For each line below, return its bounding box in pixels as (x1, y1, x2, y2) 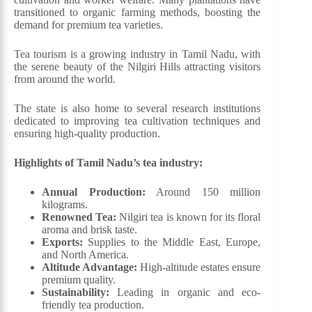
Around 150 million (145, 186, 261, 198)
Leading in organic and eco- (109, 286, 261, 299)
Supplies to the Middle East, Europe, (83, 236, 261, 249)
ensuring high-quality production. (14, 127, 160, 140)
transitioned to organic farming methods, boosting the (14, 6, 261, 19)
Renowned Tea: (42, 211, 117, 224)
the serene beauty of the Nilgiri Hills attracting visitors (14, 61, 261, 73)
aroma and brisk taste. (42, 224, 137, 236)
